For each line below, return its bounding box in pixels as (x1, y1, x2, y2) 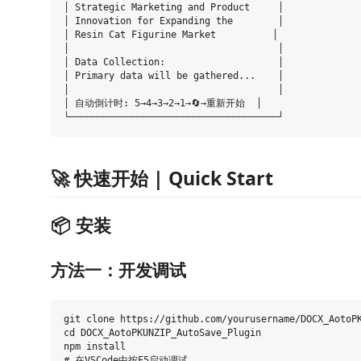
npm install (64, 340, 126, 352)
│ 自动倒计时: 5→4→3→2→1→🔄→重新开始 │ (64, 98, 262, 109)
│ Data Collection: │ (64, 56, 284, 68)
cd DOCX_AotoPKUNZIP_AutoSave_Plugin (64, 326, 261, 338)
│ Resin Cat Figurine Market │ (64, 29, 278, 40)
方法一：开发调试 (51, 257, 186, 281)
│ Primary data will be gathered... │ (64, 70, 284, 81)
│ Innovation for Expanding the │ (64, 15, 284, 27)
